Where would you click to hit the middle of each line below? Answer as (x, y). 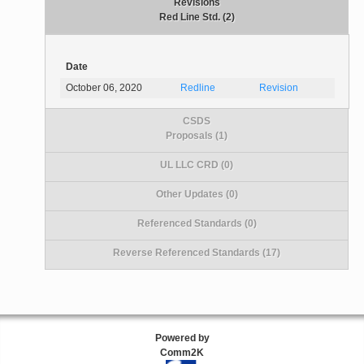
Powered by (182, 338)
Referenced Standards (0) (197, 223)
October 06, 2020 (104, 88)
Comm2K (182, 352)
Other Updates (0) (197, 194)
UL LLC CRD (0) (197, 165)
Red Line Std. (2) (197, 17)
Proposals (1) (197, 135)
